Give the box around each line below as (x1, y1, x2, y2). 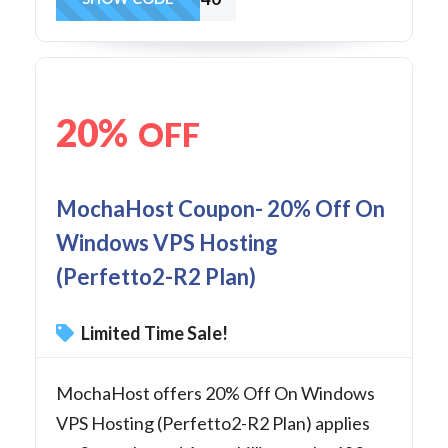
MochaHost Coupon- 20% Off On (56, 194, 385, 222)
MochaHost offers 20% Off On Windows (56, 381, 375, 404)
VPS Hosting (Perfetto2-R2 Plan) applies (56, 411, 370, 434)
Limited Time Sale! (78, 321, 228, 344)
